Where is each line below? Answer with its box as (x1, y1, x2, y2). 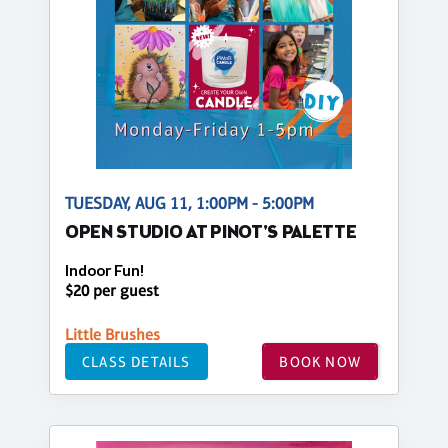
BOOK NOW (279, 352, 361, 370)
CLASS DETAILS (82, 352, 191, 370)
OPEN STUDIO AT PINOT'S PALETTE (65, 220, 357, 246)
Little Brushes (65, 325, 160, 345)
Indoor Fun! (65, 260, 144, 282)
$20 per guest (65, 281, 159, 301)
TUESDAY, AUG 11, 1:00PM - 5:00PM (65, 193, 314, 213)
